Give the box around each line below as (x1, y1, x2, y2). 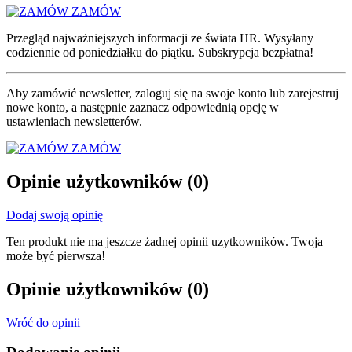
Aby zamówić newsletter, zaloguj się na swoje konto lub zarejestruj (6, 86, 339, 100)
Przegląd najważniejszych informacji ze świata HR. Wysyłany (6, 31, 313, 45)
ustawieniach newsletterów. (6, 114, 142, 128)
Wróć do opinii (6, 315, 80, 329)
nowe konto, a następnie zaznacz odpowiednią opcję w (6, 100, 279, 114)
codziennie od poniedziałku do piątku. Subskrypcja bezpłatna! (6, 45, 313, 59)
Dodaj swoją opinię (6, 207, 103, 222)
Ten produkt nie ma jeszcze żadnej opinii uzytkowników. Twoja (6, 234, 323, 248)
